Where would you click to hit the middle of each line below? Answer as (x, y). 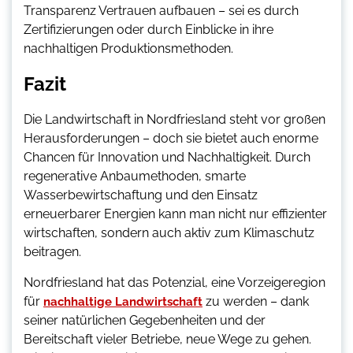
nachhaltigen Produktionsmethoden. (128, 49)
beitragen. (52, 252)
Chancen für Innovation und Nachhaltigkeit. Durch (167, 158)
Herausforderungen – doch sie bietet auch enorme (171, 139)
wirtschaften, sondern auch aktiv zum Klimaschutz (169, 233)
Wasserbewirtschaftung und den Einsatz (141, 195)
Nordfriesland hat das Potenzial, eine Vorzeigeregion (175, 283)
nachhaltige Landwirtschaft (123, 302)
